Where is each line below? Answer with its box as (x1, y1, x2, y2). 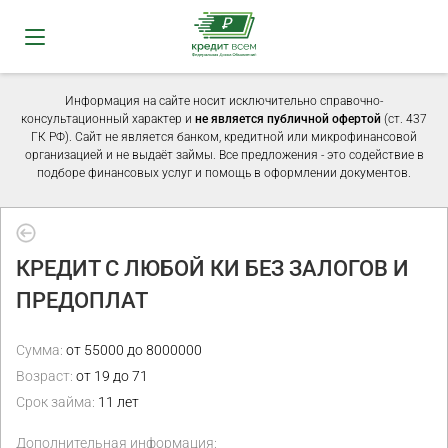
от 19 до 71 (73, 368, 148, 384)
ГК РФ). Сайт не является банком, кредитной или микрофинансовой (31, 130, 417, 144)
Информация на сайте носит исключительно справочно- (65, 94, 383, 108)
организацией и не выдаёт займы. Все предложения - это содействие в (24, 148, 424, 162)
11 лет (95, 394, 139, 410)
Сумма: (16, 342, 63, 358)
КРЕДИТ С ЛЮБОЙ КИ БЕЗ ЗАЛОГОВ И (16, 256, 409, 281)
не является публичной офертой (195, 112, 381, 126)
